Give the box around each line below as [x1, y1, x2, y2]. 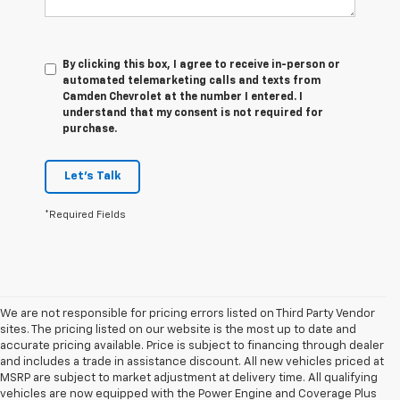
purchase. [62, 123, 117, 135]
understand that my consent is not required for [62, 107, 323, 119]
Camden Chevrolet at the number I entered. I [62, 91, 303, 103]
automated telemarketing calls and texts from [62, 75, 321, 87]
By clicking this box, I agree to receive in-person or [62, 59, 340, 71]
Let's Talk [64, 170, 121, 182]
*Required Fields [45, 209, 126, 220]
